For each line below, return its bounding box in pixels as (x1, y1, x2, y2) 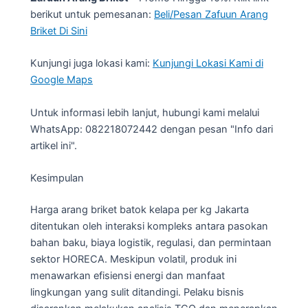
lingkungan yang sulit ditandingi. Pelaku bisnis (30, 285, 244, 298)
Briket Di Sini (30, 24, 87, 37)
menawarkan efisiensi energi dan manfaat (30, 269, 225, 282)
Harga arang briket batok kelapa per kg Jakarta (30, 203, 249, 216)
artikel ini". (30, 139, 77, 152)
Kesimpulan (30, 171, 84, 184)
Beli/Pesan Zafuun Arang (154, 8, 268, 21)
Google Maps (30, 74, 93, 87)
